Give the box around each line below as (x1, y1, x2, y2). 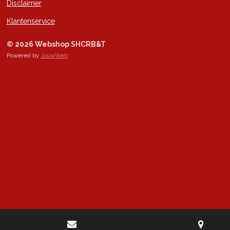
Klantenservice (6, 17, 55, 25)
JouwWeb (40, 52, 68, 59)
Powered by (6, 52, 41, 59)
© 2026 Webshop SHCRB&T (6, 40, 106, 48)
